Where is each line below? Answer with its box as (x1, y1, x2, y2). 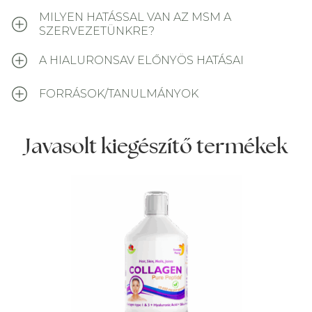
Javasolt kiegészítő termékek (24, 132, 288, 159)
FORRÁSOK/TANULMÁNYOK (39, 87, 198, 100)
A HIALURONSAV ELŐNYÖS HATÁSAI (39, 54, 244, 67)
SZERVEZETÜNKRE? (39, 24, 155, 38)
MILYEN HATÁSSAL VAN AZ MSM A (39, 10, 231, 24)
